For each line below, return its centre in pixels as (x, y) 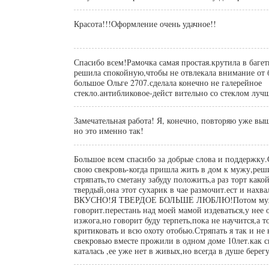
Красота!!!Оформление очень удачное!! (145, 23)
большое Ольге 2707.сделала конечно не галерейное (168, 82)
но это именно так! (109, 130)
